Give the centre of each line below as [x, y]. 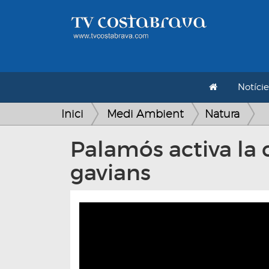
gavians [110, 173]
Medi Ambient [145, 114]
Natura [222, 114]
